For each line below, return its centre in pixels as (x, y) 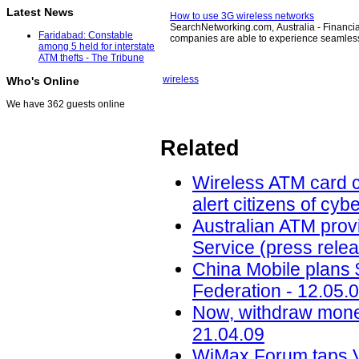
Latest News (40, 12)
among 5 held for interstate (97, 47)
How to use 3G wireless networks (242, 16)
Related (200, 149)
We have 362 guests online (66, 105)
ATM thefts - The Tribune (91, 58)
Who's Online (43, 81)
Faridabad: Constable (86, 36)
